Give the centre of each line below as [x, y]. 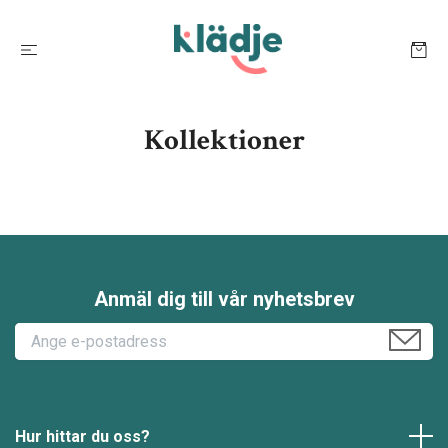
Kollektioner [224, 140]
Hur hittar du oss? [82, 436]
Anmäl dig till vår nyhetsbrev [224, 298]
